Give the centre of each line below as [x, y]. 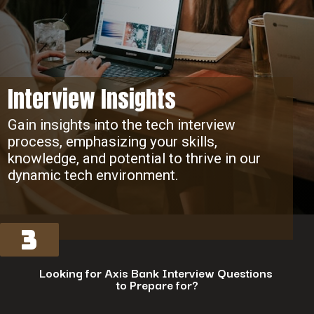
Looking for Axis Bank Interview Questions [157, 273]
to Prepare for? [157, 285]
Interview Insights [91, 99]
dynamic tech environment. [93, 175]
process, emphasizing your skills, [112, 141]
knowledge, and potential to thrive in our [134, 158]
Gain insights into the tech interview [121, 124]
